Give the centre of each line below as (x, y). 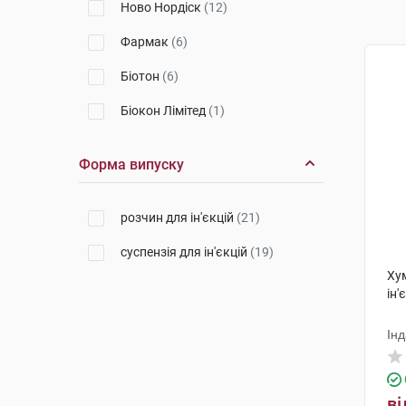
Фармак (146, 42)
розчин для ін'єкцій (179, 217)
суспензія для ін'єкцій (185, 252)
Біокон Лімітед (164, 111)
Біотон (141, 76)
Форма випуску (131, 164)
